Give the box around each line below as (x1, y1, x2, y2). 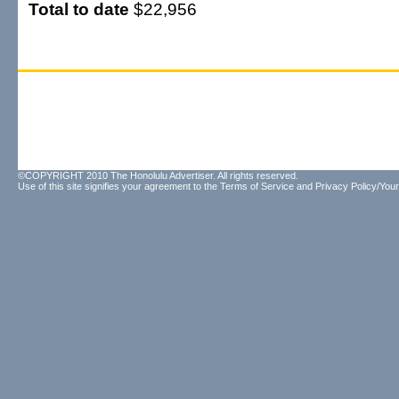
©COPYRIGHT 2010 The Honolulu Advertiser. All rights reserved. (18, 170, 298, 181)
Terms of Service (220, 181, 294, 191)
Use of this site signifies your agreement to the (18, 181, 220, 191)
